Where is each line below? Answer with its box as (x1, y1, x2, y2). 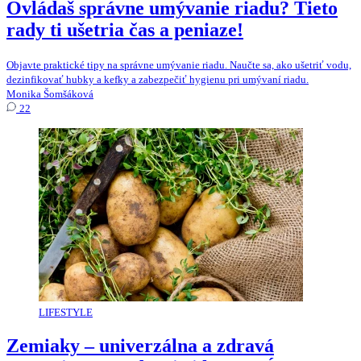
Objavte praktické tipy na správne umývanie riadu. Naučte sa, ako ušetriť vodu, (6, 58, 351, 71)
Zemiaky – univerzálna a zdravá (6, 334, 274, 356)
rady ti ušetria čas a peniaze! (6, 19, 243, 40)
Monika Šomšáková (6, 87, 93, 100)
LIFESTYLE (39, 305, 93, 318)
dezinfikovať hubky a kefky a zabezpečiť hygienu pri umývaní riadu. (6, 73, 309, 85)
